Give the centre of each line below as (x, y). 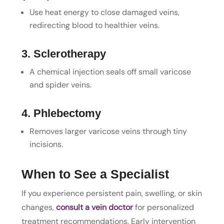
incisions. (46, 144)
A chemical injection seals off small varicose (110, 71)
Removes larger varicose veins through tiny (108, 131)
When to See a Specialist (95, 174)
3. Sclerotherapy (63, 53)
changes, (38, 207)
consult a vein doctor (94, 207)
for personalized (163, 207)
